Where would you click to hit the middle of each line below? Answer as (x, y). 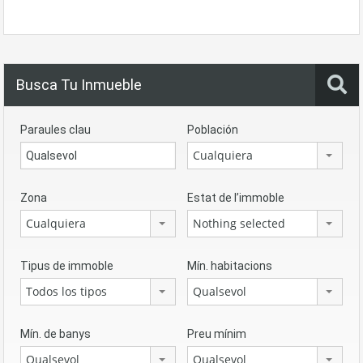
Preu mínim (217, 334)
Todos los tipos (66, 291)
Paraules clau (56, 130)
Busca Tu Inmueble (79, 85)
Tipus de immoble (67, 266)
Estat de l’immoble (236, 198)
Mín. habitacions (230, 266)
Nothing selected (239, 223)
